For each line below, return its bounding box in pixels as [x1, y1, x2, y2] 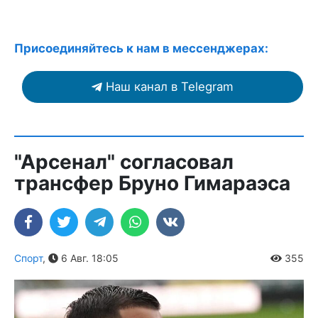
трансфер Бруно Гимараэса [14, 171, 290, 196]
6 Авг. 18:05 [58, 252, 119, 265]
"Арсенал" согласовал [14, 150, 234, 175]
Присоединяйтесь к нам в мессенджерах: [14, 41, 268, 56]
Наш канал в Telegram [106, 79, 234, 94]
